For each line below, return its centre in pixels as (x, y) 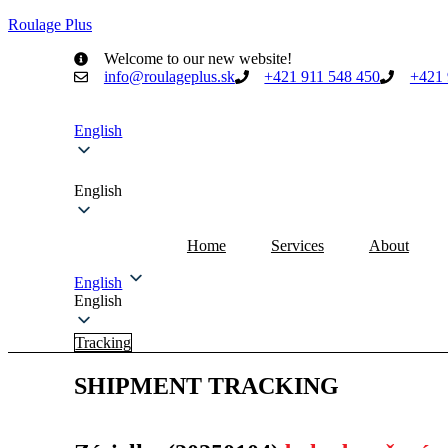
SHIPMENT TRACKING (207, 385)
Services (297, 245)
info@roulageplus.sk (169, 76)
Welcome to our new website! (197, 58)
